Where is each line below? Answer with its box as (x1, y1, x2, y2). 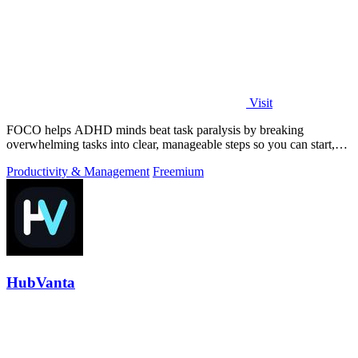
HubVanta (6, 273, 75, 291)
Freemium (153, 165, 204, 179)
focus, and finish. (6, 152, 93, 166)
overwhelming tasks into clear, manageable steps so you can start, (6, 137, 335, 152)
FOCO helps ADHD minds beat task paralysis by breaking (6, 123, 304, 137)
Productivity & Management (6, 165, 149, 179)
